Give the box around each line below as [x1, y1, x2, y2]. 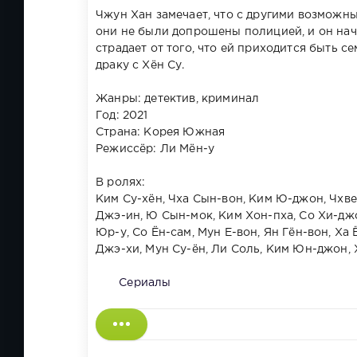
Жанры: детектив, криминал [96, 94, 260, 104]
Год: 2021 [96, 111, 148, 121]
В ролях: [96, 178, 146, 188]
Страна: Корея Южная [96, 127, 226, 138]
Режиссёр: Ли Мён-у [96, 144, 215, 155]
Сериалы [119, 278, 171, 288]
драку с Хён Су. [96, 61, 188, 71]
